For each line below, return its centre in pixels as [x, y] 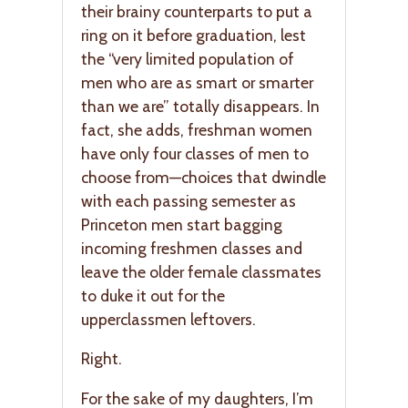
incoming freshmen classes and [192, 248]
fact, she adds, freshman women [197, 129]
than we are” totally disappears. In [200, 106]
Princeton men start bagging [182, 224]
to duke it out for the [153, 295]
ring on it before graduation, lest [194, 35]
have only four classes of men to [195, 153]
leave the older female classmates [201, 271]
